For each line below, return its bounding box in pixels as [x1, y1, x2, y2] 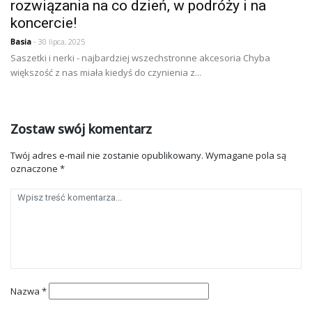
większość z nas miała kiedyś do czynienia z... [10, 65, 201, 79]
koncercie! [10, 14, 77, 31]
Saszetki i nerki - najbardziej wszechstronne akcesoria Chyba [10, 51, 270, 64]
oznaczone [10, 162, 60, 175]
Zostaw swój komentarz [10, 120, 152, 137]
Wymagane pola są [205, 148, 286, 162]
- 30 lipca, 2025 [31, 36, 85, 47]
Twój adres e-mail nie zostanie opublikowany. [10, 148, 203, 162]
